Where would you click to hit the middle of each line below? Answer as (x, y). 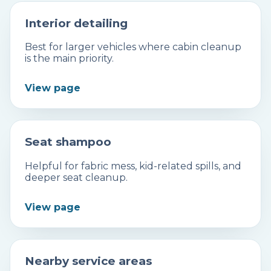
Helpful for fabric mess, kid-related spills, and (133, 166)
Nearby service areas (88, 261)
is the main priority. (69, 59)
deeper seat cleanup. (76, 178)
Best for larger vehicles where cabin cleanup (133, 47)
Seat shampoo (68, 142)
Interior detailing (76, 23)
